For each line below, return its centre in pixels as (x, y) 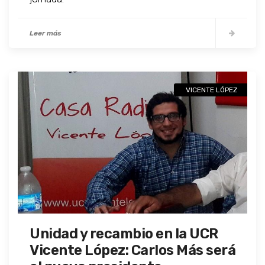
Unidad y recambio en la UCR (124, 234)
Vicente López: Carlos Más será (132, 251)
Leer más (46, 33)
